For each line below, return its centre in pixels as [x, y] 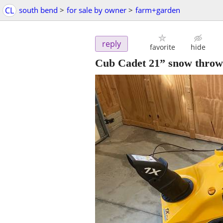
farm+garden [158, 10]
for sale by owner [97, 10]
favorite [162, 47]
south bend [38, 10]
